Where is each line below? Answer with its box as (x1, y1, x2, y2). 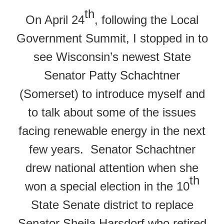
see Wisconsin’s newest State (33, 49, 191, 63)
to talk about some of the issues (28, 105, 196, 119)
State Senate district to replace (30, 197, 193, 211)
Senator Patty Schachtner (44, 68, 180, 82)
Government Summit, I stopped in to (16, 31, 208, 45)
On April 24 (25, 12, 84, 26)
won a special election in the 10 (24, 179, 189, 193)
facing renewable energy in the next (18, 123, 205, 137)
